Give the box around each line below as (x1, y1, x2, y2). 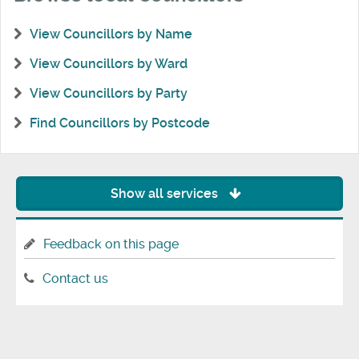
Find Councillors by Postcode (30, 115, 210, 131)
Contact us (42, 270, 108, 286)
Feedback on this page (43, 236, 179, 252)
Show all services (110, 186, 221, 202)
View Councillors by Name (30, 26, 192, 42)
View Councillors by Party (30, 85, 188, 101)
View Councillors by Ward (30, 55, 188, 71)
